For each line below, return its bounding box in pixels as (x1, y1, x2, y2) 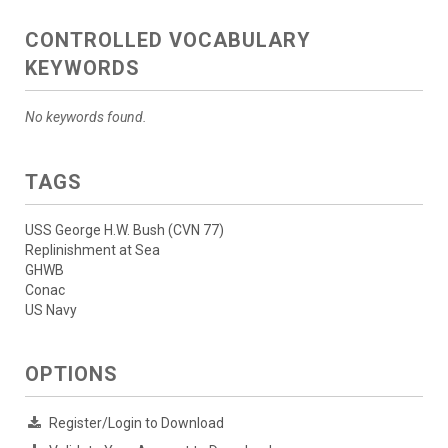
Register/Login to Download (49, 415, 224, 432)
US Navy (25, 302, 77, 319)
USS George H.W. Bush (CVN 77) (25, 222, 224, 239)
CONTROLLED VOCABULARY (25, 28, 311, 53)
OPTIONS (25, 362, 118, 387)
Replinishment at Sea (25, 242, 160, 259)
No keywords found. (25, 109, 147, 126)
